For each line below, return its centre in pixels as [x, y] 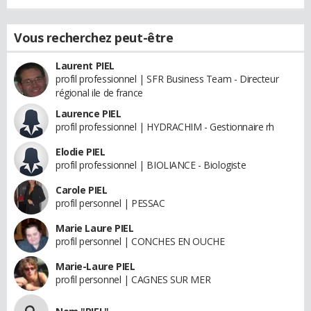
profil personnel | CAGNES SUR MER [133, 279]
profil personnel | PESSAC [110, 203]
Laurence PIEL [89, 113]
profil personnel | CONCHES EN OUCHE [140, 241]
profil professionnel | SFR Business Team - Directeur [167, 78]
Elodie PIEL [81, 151]
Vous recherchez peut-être [94, 37]
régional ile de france [99, 92]
